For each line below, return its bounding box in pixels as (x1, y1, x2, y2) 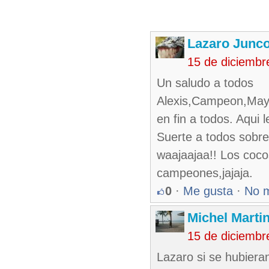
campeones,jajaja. (157, 166, 253, 180)
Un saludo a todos (157, 76, 253, 89)
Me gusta (183, 184, 233, 198)
